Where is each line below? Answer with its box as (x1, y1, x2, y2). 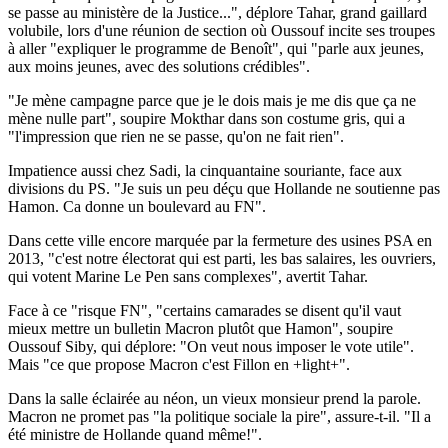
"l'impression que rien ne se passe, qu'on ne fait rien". (8, 127, 344, 145)
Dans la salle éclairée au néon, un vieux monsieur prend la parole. (8, 389, 421, 407)
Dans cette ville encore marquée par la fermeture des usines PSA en (8, 231, 432, 249)
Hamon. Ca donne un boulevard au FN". (8, 197, 266, 215)
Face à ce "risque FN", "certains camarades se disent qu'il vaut (8, 301, 401, 319)
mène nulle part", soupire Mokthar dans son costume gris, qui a (8, 109, 405, 127)
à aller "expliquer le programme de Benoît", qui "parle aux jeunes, (8, 39, 424, 57)
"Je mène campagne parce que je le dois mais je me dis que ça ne (8, 91, 416, 109)
